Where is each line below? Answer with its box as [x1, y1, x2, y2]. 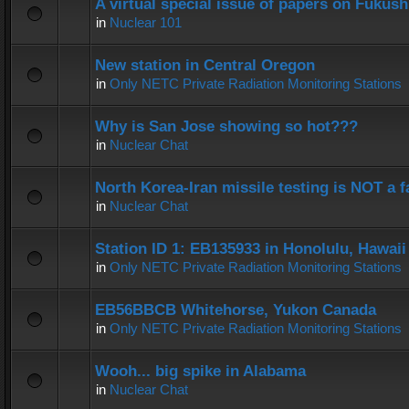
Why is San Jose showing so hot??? [95, 118, 358, 135]
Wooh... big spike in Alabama [95, 362, 306, 380]
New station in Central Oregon [95, 57, 315, 74]
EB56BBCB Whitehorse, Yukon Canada [95, 301, 376, 319]
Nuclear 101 [110, 15, 182, 30]
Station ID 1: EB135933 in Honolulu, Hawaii [95, 240, 406, 257]
